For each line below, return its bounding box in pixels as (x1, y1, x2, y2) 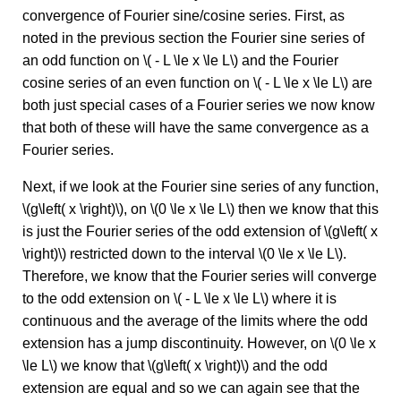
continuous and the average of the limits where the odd (22, 313, 368, 329)
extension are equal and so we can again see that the (22, 380, 360, 397)
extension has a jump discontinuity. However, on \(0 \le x (22, 336, 376, 352)
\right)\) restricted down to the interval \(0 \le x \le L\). (22, 246, 346, 262)
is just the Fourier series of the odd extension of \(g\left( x (22, 224, 378, 240)
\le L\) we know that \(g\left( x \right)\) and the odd (22, 358, 328, 374)
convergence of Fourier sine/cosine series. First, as (22, 8, 345, 24)
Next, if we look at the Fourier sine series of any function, (22, 179, 379, 195)
